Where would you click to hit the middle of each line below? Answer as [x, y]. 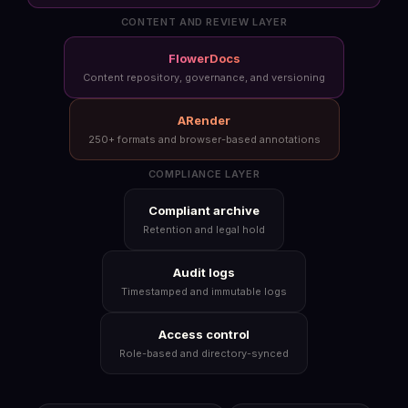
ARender [204, 120]
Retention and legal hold [204, 229]
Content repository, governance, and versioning [204, 77]
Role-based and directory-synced [204, 353]
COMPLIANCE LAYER [204, 174]
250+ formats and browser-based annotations [204, 139]
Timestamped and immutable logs [204, 291]
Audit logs [204, 272]
